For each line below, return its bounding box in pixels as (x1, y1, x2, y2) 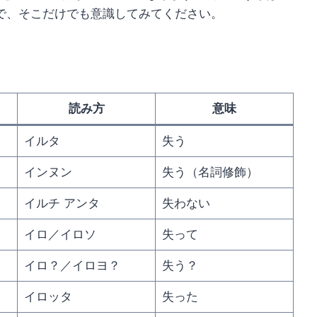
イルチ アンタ (23, 196, 100, 211)
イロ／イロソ (23, 227, 96, 242)
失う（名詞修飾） (161, 165, 258, 180)
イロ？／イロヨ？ (23, 258, 120, 273)
